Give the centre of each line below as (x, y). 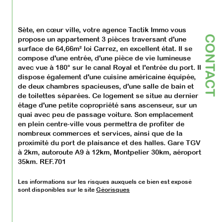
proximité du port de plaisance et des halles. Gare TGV (110, 143)
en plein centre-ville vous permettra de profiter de (102, 124)
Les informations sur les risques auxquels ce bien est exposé (106, 182)
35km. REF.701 (42, 162)
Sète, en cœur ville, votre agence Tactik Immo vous (103, 30)
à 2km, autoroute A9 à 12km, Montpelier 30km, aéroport (111, 152)
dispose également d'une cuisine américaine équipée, (108, 77)
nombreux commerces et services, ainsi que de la (101, 134)
